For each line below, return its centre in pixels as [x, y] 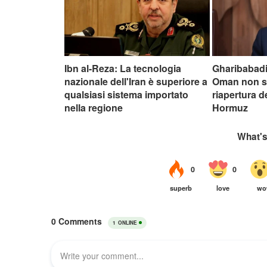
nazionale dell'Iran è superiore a [136, 81]
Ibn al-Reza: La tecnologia [123, 68]
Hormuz [230, 107]
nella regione [94, 107]
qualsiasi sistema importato [126, 94]
